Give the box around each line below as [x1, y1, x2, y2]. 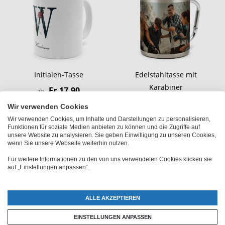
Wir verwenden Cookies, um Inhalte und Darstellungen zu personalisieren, [8, 116, 210, 123]
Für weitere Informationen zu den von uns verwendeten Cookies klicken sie [8, 156, 212, 163]
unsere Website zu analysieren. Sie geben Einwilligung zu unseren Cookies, [8, 132, 216, 139]
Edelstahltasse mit [135, 70, 197, 80]
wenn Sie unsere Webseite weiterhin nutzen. [8, 140, 129, 147]
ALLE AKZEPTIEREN [85, 195, 140, 201]
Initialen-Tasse [34, 70, 84, 80]
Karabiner [149, 82, 183, 92]
